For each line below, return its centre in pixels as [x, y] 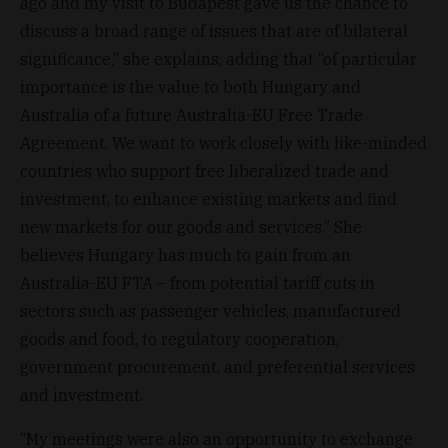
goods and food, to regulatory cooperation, [179, 338]
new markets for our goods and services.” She [191, 226]
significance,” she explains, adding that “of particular [218, 58]
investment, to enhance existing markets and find [208, 198]
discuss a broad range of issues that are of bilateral [214, 30]
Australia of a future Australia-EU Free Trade [191, 114]
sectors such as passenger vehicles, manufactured [210, 310]
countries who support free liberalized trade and [204, 170]
